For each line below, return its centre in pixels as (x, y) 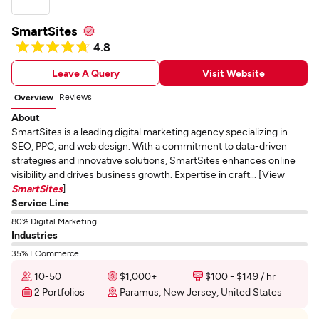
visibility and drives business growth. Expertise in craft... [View (148, 174)
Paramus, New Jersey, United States (201, 292)
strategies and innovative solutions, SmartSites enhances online (153, 160)
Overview (34, 97)
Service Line (40, 203)
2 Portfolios (59, 292)
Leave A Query (85, 73)
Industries (35, 235)
